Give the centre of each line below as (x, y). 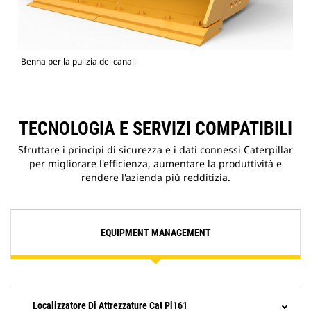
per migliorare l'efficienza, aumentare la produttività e (155, 164)
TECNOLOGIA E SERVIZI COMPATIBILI (155, 129)
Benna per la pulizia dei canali (78, 62)
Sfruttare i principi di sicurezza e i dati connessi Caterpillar (155, 150)
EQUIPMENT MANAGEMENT (155, 233)
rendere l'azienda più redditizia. (155, 178)
